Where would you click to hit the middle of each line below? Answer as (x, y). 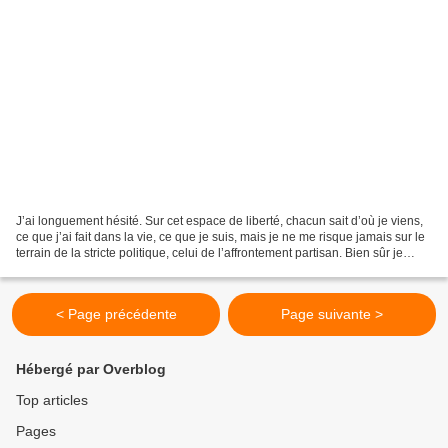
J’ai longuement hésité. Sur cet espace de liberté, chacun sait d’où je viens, (219, 221)
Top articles (52, 400)
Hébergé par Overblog (91, 369)
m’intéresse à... (57, 269)
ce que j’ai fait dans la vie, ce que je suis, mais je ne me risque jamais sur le (220, 237)
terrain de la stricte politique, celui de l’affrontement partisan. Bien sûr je (209, 253)
